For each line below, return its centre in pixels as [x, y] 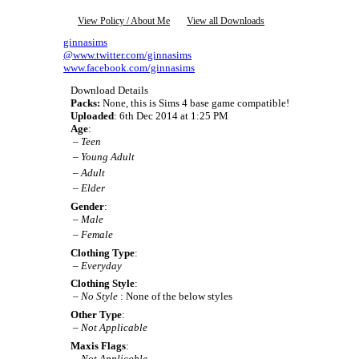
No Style [99, 296]
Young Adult [107, 157]
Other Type [96, 314]
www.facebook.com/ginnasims [129, 67]
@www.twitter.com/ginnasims [128, 54]
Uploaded [92, 115]
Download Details [109, 90]
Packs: [85, 103]
